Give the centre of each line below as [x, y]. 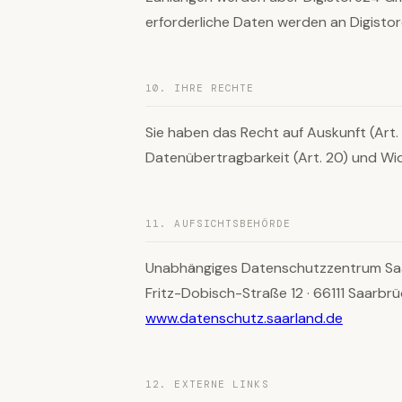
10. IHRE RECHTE [200, 88]
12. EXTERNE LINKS [207, 384]
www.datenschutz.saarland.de [244, 318]
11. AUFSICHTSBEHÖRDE [218, 223]
